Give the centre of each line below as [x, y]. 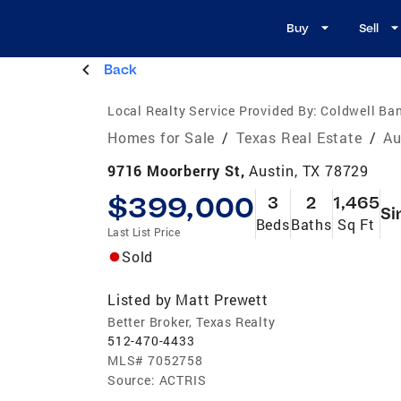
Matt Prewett [222, 299]
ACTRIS [183, 380]
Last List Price [144, 231]
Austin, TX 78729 [309, 170]
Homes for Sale [162, 137]
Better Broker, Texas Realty [192, 321]
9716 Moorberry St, [179, 170]
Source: [132, 380]
